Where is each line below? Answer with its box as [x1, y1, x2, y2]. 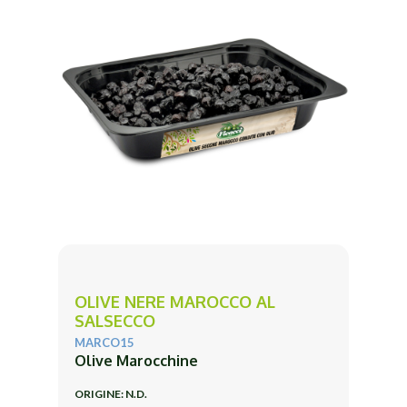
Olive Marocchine [74, 351, 198, 370]
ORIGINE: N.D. [74, 386, 147, 401]
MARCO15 [74, 334, 134, 350]
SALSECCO [74, 310, 155, 331]
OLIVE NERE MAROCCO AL [74, 291, 275, 312]
